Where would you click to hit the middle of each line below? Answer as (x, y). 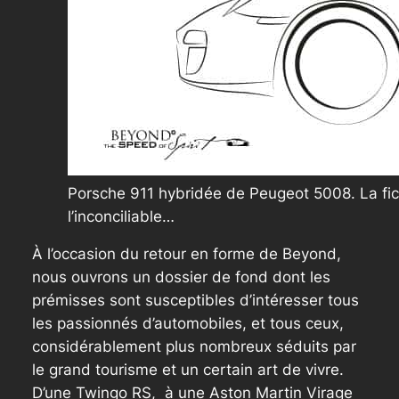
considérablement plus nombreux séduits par (194, 347)
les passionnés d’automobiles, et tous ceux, (187, 324)
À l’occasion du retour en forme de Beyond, (186, 254)
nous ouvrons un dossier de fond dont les (181, 277)
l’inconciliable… (121, 216)
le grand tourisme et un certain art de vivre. (187, 370)
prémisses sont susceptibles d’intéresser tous (195, 301)
